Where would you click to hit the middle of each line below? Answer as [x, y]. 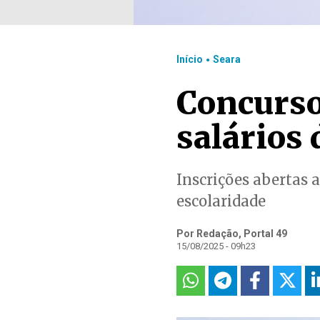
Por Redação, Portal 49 [232, 234]
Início [190, 59]
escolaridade [221, 201]
